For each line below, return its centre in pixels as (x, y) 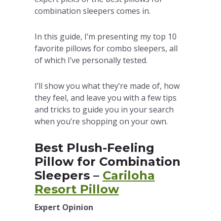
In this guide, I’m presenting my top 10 (105, 37)
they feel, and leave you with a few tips (105, 98)
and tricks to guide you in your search (104, 110)
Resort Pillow (76, 189)
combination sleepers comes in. (92, 11)
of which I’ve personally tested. (91, 60)
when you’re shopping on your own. (101, 122)
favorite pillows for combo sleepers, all (106, 49)
